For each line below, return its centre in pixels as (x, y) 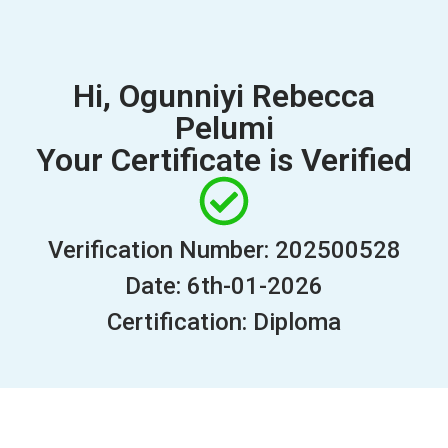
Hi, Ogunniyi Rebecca (224, 96)
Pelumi (224, 128)
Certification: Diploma (224, 322)
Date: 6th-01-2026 (224, 286)
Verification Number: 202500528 (224, 250)
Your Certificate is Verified (224, 160)
